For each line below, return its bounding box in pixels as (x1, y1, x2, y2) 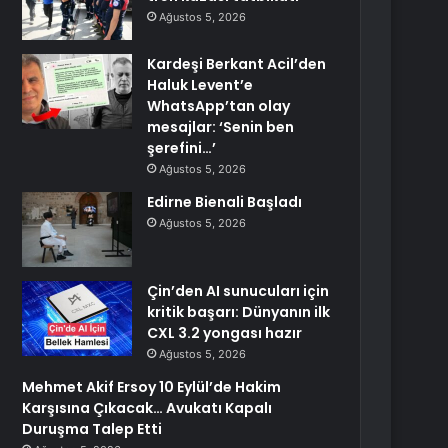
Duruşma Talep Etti (22, 419, 163, 439)
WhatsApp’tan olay (147, 96, 291, 116)
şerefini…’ (147, 138, 217, 158)
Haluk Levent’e (147, 75, 254, 95)
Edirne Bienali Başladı (147, 192, 303, 212)
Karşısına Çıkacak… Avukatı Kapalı (22, 398, 273, 418)
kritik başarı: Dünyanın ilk (147, 302, 331, 322)
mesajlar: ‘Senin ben (147, 117, 295, 137)
